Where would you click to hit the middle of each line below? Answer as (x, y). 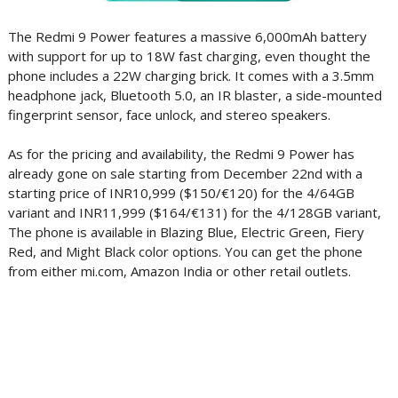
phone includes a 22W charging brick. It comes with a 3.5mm (191, 76)
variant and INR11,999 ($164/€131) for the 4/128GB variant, (194, 212)
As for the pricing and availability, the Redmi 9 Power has (181, 154)
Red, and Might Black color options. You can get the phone (185, 251)
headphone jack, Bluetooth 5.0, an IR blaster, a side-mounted (195, 95)
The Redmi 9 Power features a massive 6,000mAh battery (187, 36)
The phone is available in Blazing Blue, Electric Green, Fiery (186, 232)
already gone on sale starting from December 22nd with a (185, 173)
